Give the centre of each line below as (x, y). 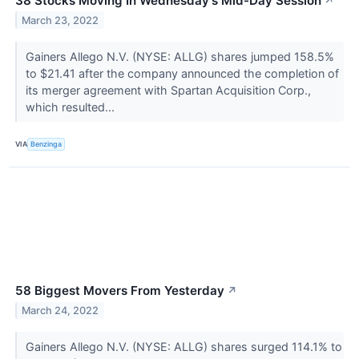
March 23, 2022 (61, 20)
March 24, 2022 (61, 310)
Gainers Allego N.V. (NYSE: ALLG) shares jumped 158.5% (179, 56)
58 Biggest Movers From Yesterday (120, 290)
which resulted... (71, 107)
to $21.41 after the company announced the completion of (182, 73)
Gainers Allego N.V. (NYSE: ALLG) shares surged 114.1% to (184, 346)
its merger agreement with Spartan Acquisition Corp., (168, 90)
